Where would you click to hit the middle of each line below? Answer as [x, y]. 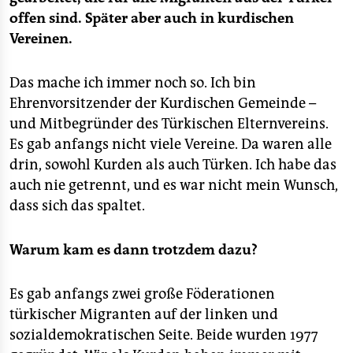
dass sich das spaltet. [77, 206]
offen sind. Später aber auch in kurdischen [152, 18]
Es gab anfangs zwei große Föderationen [142, 294]
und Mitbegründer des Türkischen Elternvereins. [169, 124]
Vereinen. [41, 39]
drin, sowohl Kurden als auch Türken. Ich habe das [173, 165]
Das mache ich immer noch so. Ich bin [133, 83]
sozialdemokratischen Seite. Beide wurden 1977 [164, 335]
